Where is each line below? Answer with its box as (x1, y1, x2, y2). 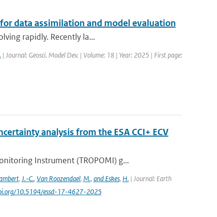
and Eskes (93, 174, 120, 183)
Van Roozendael (36, 174, 80, 183)
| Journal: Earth (128, 174, 171, 183)
